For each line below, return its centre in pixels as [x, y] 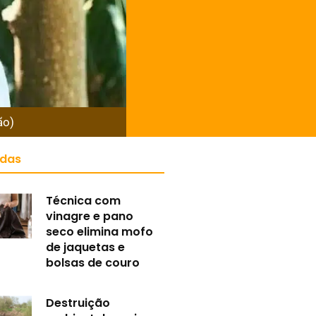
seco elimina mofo [100, 232]
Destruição [78, 303]
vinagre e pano [90, 217]
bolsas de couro [93, 263]
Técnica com [84, 201]
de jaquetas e [86, 248]
